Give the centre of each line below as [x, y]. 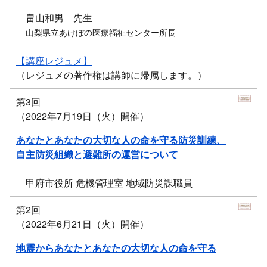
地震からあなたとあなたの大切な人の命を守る [116, 248]
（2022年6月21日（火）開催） [83, 224]
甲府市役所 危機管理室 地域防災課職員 [104, 183]
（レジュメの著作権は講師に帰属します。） [111, 75]
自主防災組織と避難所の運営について [97, 154]
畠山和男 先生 [54, 18]
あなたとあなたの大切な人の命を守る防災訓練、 [121, 140]
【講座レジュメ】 [54, 60]
